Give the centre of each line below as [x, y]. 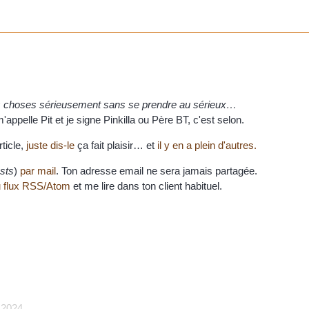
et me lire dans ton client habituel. [146, 186]
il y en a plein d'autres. [207, 146]
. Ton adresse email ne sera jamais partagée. [157, 171]
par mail [38, 171]
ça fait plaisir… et [116, 146]
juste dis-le [50, 146]
